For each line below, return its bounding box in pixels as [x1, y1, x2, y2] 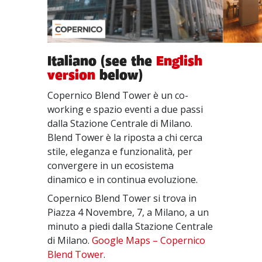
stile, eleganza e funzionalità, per [47, 145, 193, 158]
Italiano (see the [47, 52, 157, 71]
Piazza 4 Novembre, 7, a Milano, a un [47, 206, 209, 219]
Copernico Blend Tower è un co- [47, 89, 189, 102]
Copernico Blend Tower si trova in [47, 192, 197, 205]
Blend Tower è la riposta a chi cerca [47, 131, 203, 144]
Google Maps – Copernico [92, 234, 206, 247]
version [47, 66, 96, 85]
